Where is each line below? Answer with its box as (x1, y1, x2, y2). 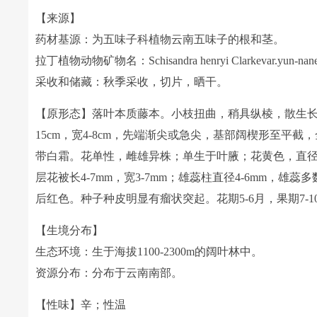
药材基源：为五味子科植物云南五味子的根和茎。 (35, 33, 285, 45)
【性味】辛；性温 (35, 299, 127, 311)
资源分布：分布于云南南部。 (35, 267, 183, 279)
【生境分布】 (35, 224, 104, 236)
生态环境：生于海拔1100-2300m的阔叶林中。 (35, 246, 263, 258)
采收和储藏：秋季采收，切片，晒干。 (35, 76, 229, 88)
